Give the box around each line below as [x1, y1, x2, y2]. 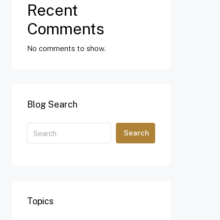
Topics [27, 196, 54, 206]
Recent [27, 1, 78, 19]
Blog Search [27, 99, 78, 110]
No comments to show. [27, 44, 106, 53]
